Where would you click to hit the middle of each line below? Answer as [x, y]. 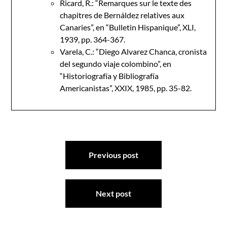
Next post [113, 193]
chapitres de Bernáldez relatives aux [122, 15]
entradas [39, 177]
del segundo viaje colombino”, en [116, 64]
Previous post [113, 155]
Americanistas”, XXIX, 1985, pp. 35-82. [126, 88]
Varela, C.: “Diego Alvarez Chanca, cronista [134, 51]
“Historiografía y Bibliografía [109, 76]
